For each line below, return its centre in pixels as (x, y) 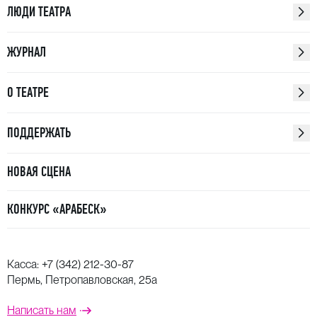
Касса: (24, 264)
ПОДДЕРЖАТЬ (39, 133)
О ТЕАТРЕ (28, 92)
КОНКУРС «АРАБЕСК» (57, 209)
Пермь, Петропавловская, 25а (82, 280)
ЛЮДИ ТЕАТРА (39, 12)
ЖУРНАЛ (27, 52)
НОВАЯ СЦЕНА (39, 172)
